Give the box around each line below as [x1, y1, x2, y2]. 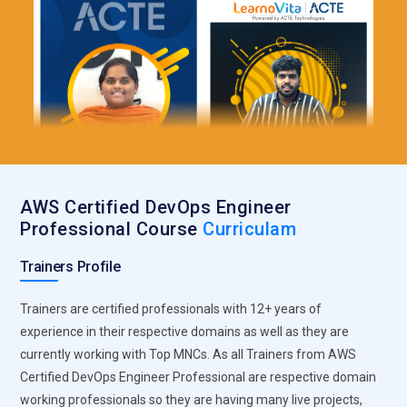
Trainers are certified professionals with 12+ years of [20, 301, 323, 316]
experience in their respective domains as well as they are [20, 323, 350, 339]
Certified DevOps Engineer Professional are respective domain [20, 369, 377, 384]
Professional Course [20, 217, 203, 240]
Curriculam [203, 217, 297, 240]
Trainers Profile [20, 257, 121, 275]
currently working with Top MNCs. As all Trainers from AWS [20, 346, 357, 362]
